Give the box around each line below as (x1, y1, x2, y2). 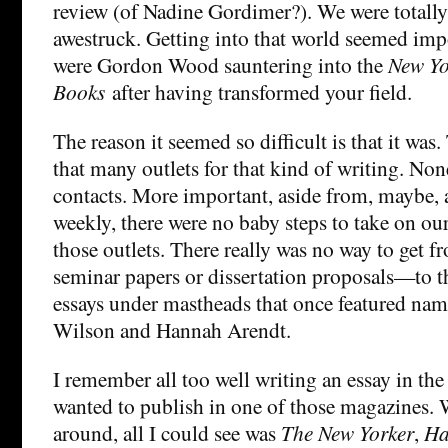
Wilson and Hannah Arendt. (53, 314, 291, 344)
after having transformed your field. (112, 76, 412, 106)
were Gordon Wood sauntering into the (53, 49, 388, 79)
